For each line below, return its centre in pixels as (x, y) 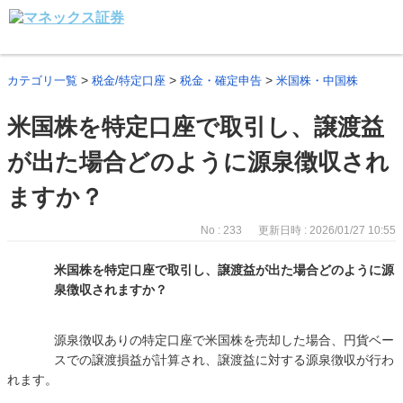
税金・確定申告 (221, 81)
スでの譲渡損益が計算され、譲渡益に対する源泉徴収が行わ (224, 360)
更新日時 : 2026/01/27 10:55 (327, 230)
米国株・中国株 (317, 81)
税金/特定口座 (129, 81)
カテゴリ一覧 (42, 81)
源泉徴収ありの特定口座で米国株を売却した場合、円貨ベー (224, 340)
